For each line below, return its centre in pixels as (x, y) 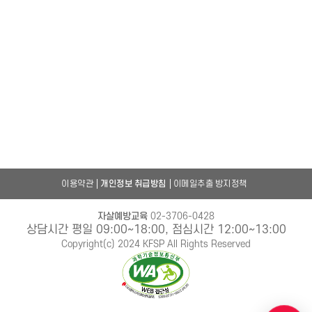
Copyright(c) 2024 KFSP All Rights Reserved (156, 244)
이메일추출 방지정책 (210, 184)
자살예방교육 (123, 216)
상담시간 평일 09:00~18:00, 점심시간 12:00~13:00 (156, 230)
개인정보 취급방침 (133, 184)
